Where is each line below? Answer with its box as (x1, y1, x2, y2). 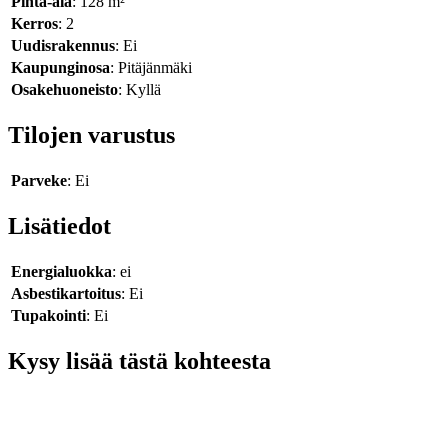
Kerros (11, 15, 58, 33)
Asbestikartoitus (11, 284, 121, 302)
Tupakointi (11, 306, 86, 324)
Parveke (11, 172, 67, 190)
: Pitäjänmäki (110, 59, 192, 77)
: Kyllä (118, 81, 161, 99)
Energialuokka (11, 262, 112, 280)
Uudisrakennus (11, 37, 115, 55)
